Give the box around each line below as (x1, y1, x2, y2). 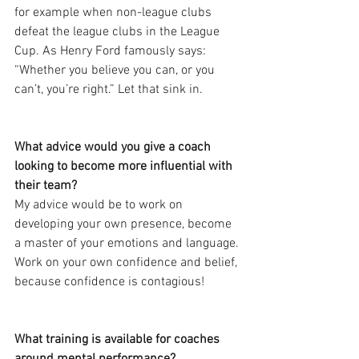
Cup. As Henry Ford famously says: (14, 43, 209, 60)
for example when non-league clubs (14, 5, 215, 22)
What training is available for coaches (14, 332, 223, 349)
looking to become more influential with (14, 159, 236, 175)
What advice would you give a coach (14, 139, 214, 156)
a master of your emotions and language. (14, 236, 242, 252)
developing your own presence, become (14, 216, 235, 233)
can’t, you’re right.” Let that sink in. (14, 82, 203, 99)
